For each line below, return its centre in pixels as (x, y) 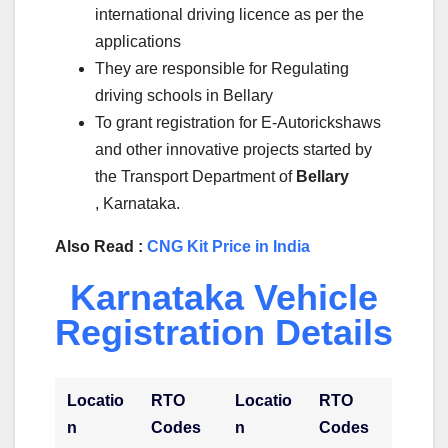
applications (138, 42)
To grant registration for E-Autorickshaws (238, 123)
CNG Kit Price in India (228, 247)
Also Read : (101, 247)
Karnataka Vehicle (224, 298)
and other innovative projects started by (233, 150)
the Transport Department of (195, 177)
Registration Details (224, 333)
